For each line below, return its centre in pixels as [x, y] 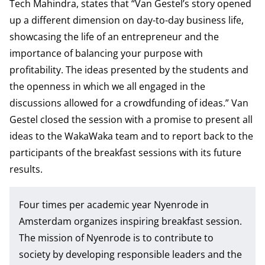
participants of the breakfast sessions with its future [125, 153]
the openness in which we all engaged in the [107, 87]
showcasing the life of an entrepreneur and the [114, 37]
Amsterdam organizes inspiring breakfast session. [130, 222]
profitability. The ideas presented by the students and [129, 70]
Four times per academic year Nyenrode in [114, 205]
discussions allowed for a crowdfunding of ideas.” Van [129, 103]
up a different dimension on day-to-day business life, [127, 20]
